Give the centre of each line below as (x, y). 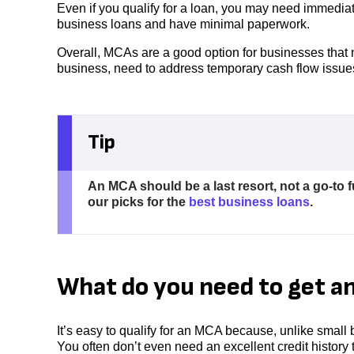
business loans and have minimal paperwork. (185, 24)
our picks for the (138, 201)
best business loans (249, 201)
